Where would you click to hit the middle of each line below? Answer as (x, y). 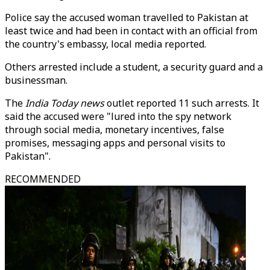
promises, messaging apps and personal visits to (115, 143)
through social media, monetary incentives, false (115, 130)
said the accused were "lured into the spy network (118, 116)
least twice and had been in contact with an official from (131, 31)
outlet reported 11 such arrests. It (182, 103)
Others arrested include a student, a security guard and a (134, 67)
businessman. (36, 80)
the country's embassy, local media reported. (105, 44)
